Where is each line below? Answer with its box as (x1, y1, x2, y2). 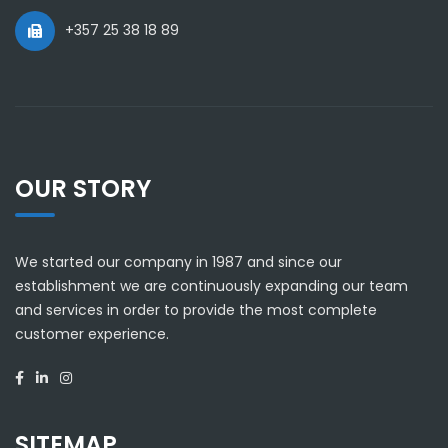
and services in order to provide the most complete (15, 299, 377, 320)
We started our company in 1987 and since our (15, 251, 342, 272)
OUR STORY (15, 171, 151, 205)
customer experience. (15, 323, 169, 344)
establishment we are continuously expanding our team (15, 275, 408, 296)
